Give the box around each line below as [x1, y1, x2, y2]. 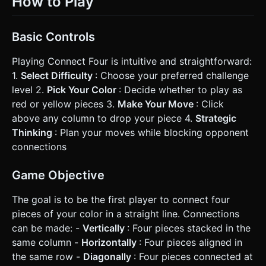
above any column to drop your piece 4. [12, 112, 195, 124]
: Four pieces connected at [134, 250, 253, 262]
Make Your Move [118, 97, 196, 110]
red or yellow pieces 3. [12, 97, 118, 110]
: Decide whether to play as [119, 83, 242, 96]
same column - [12, 236, 81, 248]
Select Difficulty [21, 69, 95, 81]
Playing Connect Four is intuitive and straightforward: [12, 55, 252, 67]
